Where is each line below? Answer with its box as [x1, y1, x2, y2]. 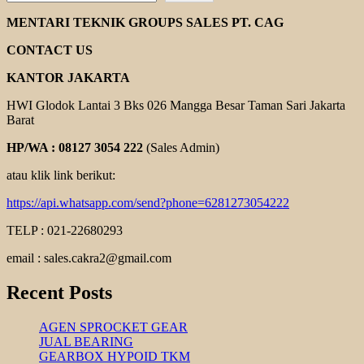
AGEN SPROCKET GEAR [39, 320, 188, 335]
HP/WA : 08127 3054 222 [6, 141, 143, 155]
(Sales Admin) [143, 141, 219, 155]
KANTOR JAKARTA [6, 71, 130, 85]
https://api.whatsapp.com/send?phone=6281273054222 [6, 196, 289, 210]
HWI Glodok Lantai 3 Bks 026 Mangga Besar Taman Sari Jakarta [6, 98, 345, 113]
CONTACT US [6, 43, 93, 58]
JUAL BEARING [39, 335, 133, 349]
